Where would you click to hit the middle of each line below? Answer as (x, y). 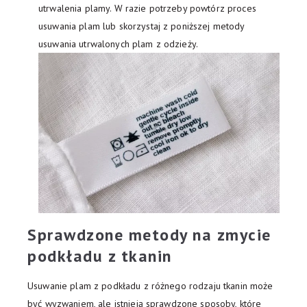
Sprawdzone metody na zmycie (149, 235)
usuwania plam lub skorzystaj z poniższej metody (142, 26)
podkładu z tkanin (100, 256)
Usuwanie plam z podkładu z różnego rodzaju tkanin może (150, 286)
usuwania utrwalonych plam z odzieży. (119, 44)
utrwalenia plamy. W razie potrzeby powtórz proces (147, 8)
